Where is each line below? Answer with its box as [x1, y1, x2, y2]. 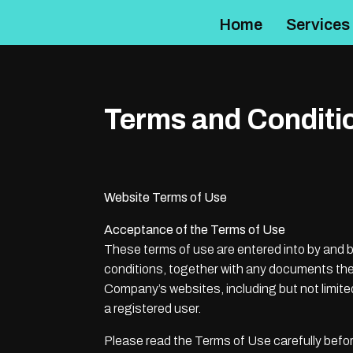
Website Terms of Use [104, 191, 227, 204]
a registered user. [104, 302, 201, 315]
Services [286, 16, 351, 33]
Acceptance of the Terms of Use [104, 223, 285, 236]
